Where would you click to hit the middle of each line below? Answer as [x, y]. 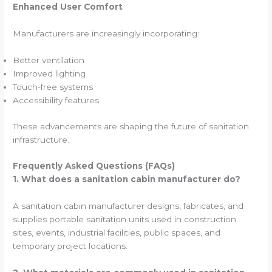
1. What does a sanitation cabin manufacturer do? [127, 179]
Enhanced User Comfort [68, 7]
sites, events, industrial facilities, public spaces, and [117, 233]
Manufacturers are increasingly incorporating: [106, 34]
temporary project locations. [70, 246]
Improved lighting [49, 74]
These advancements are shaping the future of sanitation [131, 126]
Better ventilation [49, 60]
